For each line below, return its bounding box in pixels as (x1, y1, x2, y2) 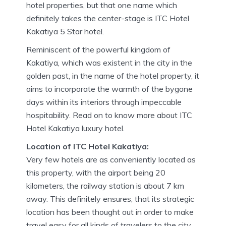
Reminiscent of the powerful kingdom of (26, 44, 171, 54)
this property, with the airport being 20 (26, 167, 165, 178)
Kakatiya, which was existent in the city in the (26, 57, 192, 68)
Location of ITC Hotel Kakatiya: (26, 141, 149, 151)
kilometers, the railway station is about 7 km (26, 180, 184, 191)
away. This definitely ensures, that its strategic (26, 193, 194, 204)
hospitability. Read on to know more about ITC (26, 109, 192, 120)
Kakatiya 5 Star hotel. (26, 26, 104, 36)
